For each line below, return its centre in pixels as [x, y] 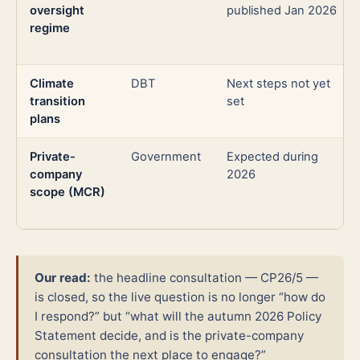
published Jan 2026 [282, 11]
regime [50, 29]
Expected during [272, 157]
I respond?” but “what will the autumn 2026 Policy [178, 317]
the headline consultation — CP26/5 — [205, 278]
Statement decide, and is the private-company [169, 336]
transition [57, 102]
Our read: [63, 278]
